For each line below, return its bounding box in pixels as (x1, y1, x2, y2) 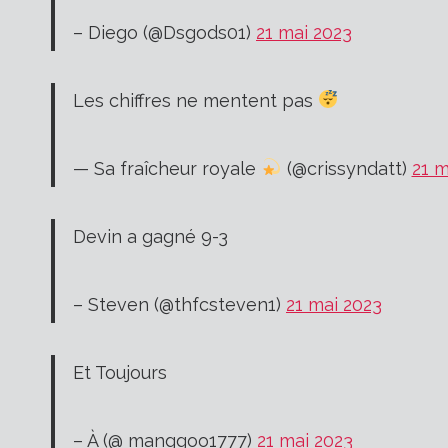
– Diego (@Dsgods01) (73, 21, 256, 43)
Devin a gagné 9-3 (73, 225, 228, 247)
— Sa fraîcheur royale (73, 157, 261, 179)
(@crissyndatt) (281, 157, 412, 179)
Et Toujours (73, 361, 167, 383)
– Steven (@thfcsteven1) (73, 293, 286, 315)
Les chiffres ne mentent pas (73, 89, 318, 111)
